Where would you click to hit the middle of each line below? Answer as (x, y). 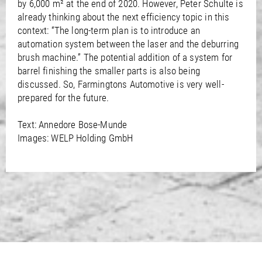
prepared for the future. (63, 97)
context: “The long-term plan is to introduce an (109, 30)
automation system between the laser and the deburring (128, 44)
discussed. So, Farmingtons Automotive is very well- (121, 84)
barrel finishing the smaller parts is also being (109, 70)
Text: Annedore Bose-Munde (73, 124)
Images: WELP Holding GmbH (75, 138)
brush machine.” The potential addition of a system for (125, 57)
